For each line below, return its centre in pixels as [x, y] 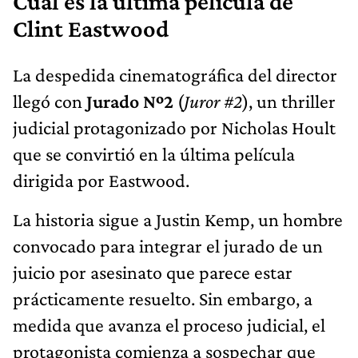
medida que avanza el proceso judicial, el [169, 324]
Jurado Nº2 [130, 101]
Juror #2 [213, 101]
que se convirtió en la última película [154, 153]
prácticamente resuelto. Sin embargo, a [163, 298]
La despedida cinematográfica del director [175, 74]
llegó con [50, 101]
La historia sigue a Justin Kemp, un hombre [178, 219]
